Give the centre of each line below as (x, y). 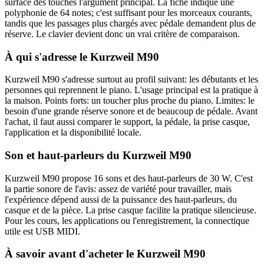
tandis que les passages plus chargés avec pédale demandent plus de (130, 23)
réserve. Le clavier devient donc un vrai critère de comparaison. (122, 34)
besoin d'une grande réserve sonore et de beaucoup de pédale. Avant (131, 111)
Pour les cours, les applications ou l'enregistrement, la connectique (127, 220)
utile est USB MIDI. (42, 231)
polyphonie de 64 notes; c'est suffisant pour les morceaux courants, (128, 12)
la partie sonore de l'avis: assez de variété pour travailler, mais (118, 189)
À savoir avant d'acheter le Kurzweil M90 (105, 254)
